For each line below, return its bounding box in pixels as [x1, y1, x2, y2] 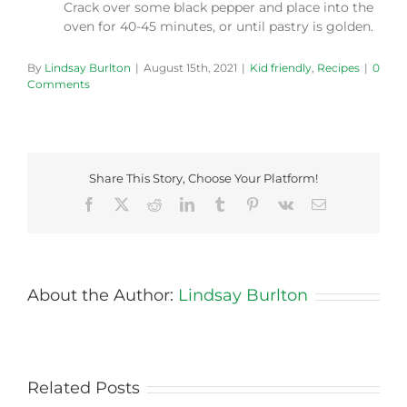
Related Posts [27, 378, 140, 399]
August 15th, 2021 [144, 61, 237, 75]
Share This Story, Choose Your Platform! [89, 170, 318, 185]
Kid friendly [250, 61, 312, 75]
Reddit [160, 196, 199, 212]
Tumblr [225, 196, 268, 212]
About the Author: [27, 285, 178, 306]
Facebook [94, 196, 152, 212]
